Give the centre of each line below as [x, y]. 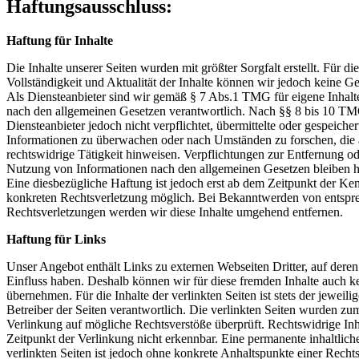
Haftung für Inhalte [60, 40]
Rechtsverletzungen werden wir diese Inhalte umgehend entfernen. [175, 212]
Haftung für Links [56, 239]
